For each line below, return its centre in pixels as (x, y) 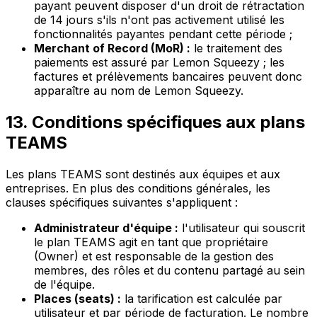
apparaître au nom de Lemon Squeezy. (139, 90)
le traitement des (236, 48)
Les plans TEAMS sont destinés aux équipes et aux (143, 174)
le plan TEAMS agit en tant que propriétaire (151, 242)
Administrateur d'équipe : (106, 227)
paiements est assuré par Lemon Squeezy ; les (159, 62)
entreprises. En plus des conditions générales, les (138, 188)
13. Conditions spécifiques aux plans (155, 122)
